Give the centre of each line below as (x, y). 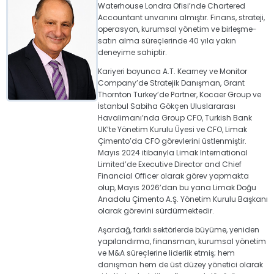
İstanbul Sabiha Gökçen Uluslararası (166, 106)
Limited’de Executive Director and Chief (169, 164)
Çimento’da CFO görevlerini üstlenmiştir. (172, 141)
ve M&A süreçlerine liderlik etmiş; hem (166, 253)
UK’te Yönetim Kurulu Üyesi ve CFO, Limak (172, 129)
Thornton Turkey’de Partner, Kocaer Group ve (179, 94)
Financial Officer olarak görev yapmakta (173, 176)
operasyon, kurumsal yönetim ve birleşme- (177, 29)
